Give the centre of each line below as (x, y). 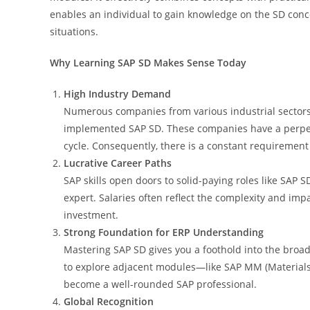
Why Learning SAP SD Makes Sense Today (148, 62)
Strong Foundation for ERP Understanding (164, 232)
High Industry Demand (117, 93)
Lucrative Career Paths (118, 163)
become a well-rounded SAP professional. (160, 284)
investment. (91, 215)
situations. (74, 31)
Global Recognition (109, 301)
